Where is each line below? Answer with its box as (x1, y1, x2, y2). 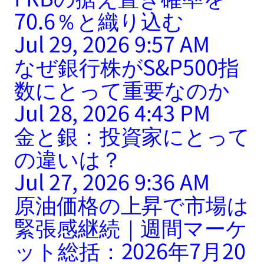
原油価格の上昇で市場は (14, 189, 249, 220)
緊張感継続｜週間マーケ (14, 212, 247, 243)
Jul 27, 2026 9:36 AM (14, 166, 210, 197)
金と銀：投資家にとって (14, 120, 250, 151)
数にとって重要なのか (14, 74, 230, 105)
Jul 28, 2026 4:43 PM (14, 97, 210, 128)
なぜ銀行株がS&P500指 (14, 51, 239, 82)
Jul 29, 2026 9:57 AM (14, 28, 210, 59)
